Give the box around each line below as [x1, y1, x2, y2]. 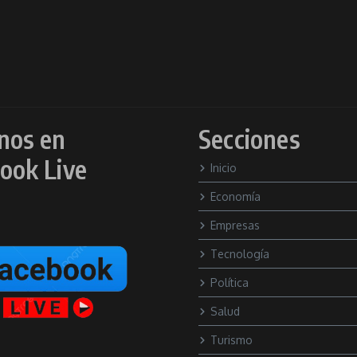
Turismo [210, 333, 253, 347]
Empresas [210, 218, 260, 232]
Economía [210, 190, 261, 203]
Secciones [198, 123, 300, 155]
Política [210, 276, 249, 289]
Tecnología [210, 247, 269, 261]
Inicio [210, 161, 237, 175]
